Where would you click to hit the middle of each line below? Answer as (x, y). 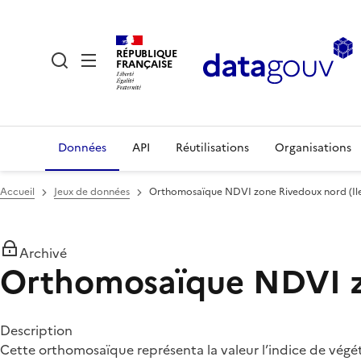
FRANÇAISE (144, 64)
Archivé (43, 253)
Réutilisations (212, 148)
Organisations (313, 148)
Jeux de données (92, 192)
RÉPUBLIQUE (147, 53)
